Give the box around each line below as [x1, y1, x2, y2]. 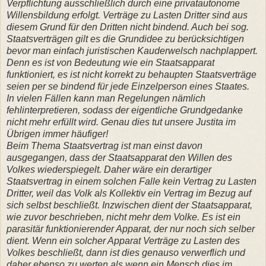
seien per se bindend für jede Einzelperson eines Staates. [7, 81, 249, 91]
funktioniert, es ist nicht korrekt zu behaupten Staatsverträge [7, 69, 256, 80]
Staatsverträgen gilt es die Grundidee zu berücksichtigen [7, 33, 244, 44]
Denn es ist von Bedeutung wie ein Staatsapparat [7, 57, 214, 68]
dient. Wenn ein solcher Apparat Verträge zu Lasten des [7, 235, 240, 246]
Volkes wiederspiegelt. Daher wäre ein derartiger [7, 164, 211, 175]
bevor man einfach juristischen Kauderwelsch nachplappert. [7, 45, 258, 56]
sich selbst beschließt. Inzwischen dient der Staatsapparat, [7, 199, 252, 210]
